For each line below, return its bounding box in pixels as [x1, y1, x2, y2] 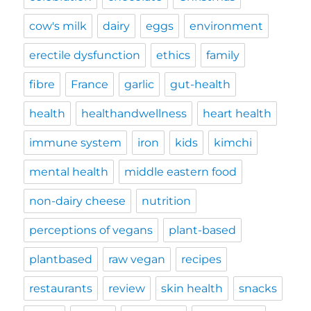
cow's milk [29, 19, 87, 33]
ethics [156, 48, 191, 62]
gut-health [170, 77, 231, 91]
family [206, 48, 240, 62]
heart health [203, 106, 272, 120]
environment [190, 19, 264, 33]
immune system [29, 135, 122, 149]
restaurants [29, 281, 93, 295]
